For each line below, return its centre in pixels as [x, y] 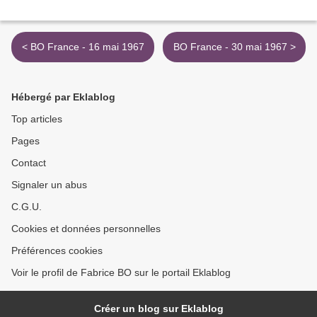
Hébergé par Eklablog [63, 97]
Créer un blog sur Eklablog [158, 309]
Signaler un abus [49, 185]
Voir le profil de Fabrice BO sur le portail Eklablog [121, 272]
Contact [29, 163]
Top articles [37, 119]
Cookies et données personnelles [86, 229]
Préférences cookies [57, 250]
